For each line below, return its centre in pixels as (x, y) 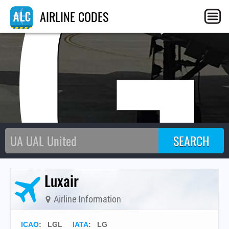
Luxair (62, 181)
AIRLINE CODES (73, 16)
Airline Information (86, 199)
